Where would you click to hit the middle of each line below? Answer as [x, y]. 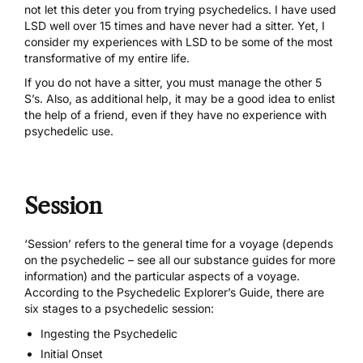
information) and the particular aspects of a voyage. [162, 276]
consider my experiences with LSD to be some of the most [179, 42]
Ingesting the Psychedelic [109, 334]
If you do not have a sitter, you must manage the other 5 [173, 83]
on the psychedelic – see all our [109, 260]
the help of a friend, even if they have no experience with [175, 115]
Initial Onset [72, 354]
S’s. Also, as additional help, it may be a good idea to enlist [180, 99]
